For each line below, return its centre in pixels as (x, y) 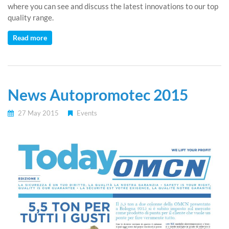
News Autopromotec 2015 (98, 95)
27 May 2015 (38, 113)
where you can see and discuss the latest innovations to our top (113, 6)
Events (87, 113)
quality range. (31, 18)
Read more (30, 38)
